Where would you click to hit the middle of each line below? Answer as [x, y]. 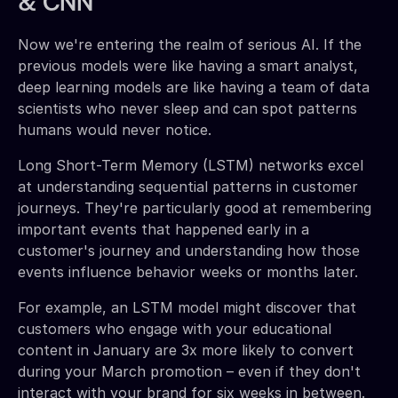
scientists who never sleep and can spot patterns [187, 108]
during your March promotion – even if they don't [189, 371]
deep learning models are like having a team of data [194, 87]
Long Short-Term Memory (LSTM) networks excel [191, 165]
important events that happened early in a [163, 229]
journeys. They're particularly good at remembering [195, 207]
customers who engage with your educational [175, 328]
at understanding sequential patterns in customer [188, 186]
